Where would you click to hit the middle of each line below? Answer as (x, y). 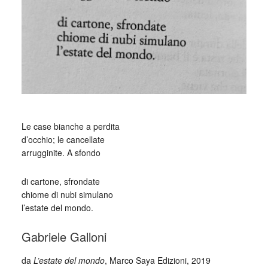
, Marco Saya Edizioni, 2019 (157, 260)
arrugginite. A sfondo (61, 152)
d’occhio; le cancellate (63, 139)
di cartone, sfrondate (60, 181)
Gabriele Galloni (64, 236)
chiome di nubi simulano (67, 194)
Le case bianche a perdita (70, 126)
